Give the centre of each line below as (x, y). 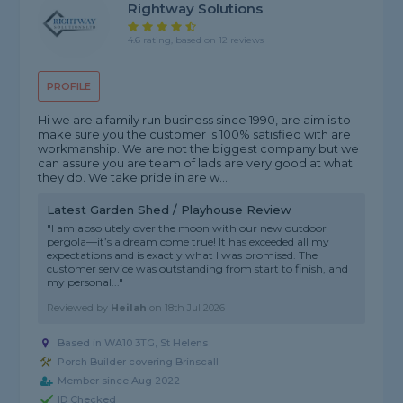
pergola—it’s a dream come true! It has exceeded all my (188, 242)
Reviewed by (79, 308)
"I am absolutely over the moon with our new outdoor (187, 228)
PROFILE (69, 87)
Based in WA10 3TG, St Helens (133, 343)
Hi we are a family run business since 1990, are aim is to (195, 120)
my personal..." (85, 282)
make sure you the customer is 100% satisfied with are (195, 134)
